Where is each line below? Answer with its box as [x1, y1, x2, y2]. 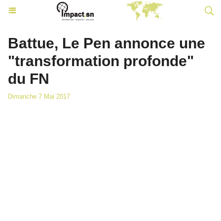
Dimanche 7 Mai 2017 [8, 93, 70, 100]
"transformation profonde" [8, 53, 194, 69]
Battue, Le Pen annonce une [8, 35, 205, 51]
